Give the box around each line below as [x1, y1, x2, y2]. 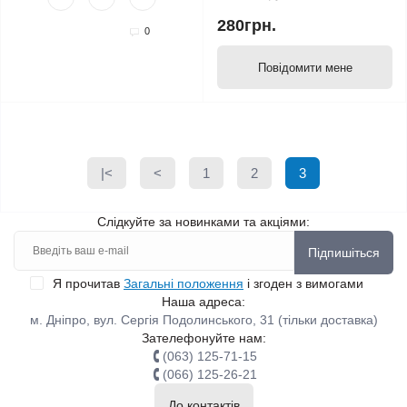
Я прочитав [53, 276, 124, 291]
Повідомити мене [257, 61, 352, 74]
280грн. [217, 16, 276, 35]
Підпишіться [308, 245, 380, 260]
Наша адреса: [162, 294, 245, 309]
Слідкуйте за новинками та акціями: [97, 214, 310, 229]
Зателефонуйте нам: [141, 331, 266, 345]
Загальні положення [124, 276, 243, 291]
